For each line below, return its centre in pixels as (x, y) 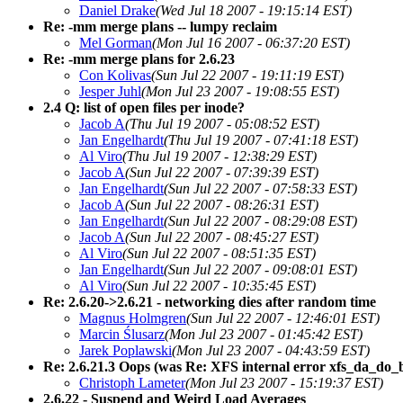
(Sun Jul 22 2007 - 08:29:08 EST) (260, 220)
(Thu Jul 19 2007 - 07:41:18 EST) (261, 139)
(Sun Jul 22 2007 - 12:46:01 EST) (283, 318)
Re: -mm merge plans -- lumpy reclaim (160, 26)
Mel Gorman (116, 42)
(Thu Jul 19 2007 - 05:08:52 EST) (222, 123)
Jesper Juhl (110, 91)
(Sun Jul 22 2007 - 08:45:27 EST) (222, 237)
